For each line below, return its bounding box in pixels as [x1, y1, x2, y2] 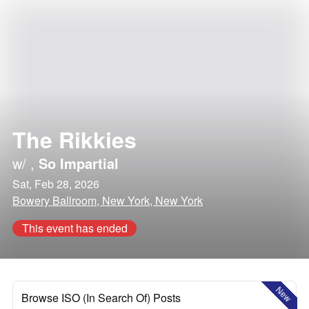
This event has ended [21, 220, 128, 236]
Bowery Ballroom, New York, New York [12, 192, 203, 208]
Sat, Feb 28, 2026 [12, 176, 99, 192]
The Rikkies [12, 123, 137, 155]
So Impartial [39, 153, 119, 173]
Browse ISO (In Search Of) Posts [21, 290, 181, 306]
